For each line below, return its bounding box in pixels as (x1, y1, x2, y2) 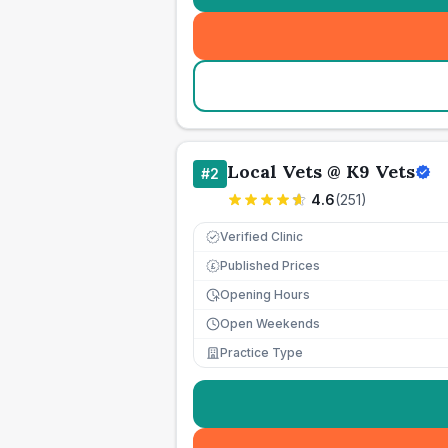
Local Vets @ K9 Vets (227, 160, 415, 183)
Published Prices (220, 258, 320, 273)
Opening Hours (220, 287, 310, 302)
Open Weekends (220, 316, 320, 331)
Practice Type (220, 345, 303, 360)
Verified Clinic (220, 229, 303, 244)
